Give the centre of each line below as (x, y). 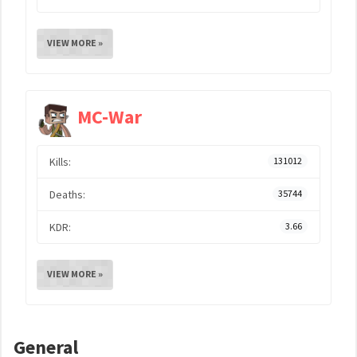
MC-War (110, 117)
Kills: (60, 162)
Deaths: (67, 194)
